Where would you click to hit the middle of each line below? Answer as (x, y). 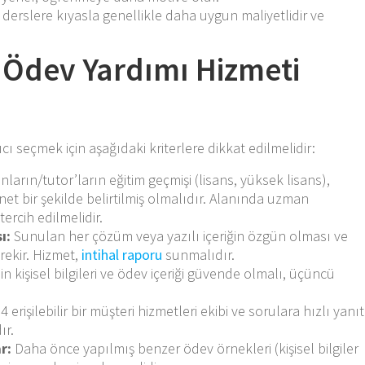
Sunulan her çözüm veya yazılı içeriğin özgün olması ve (180, 235)
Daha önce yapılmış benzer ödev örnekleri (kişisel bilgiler (185, 348)
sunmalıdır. (199, 254)
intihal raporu (122, 254)
